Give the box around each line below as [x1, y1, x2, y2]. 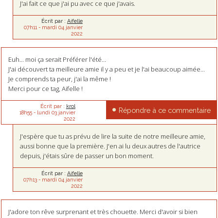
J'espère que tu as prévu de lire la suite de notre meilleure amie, [20, 132, 206, 141]
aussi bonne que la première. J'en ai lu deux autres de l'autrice [20, 142, 201, 151]
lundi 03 [36, 109, 57, 116]
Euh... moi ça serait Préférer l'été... [8, 55, 106, 64]
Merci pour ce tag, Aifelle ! [8, 84, 83, 93]
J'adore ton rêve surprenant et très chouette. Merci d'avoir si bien [8, 207, 198, 217]
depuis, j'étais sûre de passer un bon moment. [20, 151, 154, 161]
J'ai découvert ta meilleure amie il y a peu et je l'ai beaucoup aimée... [8, 65, 205, 74]
